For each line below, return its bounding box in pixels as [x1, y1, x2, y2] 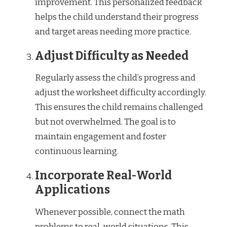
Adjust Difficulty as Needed [35, 49, 188, 63]
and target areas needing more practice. [35, 26, 191, 37]
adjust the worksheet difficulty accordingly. [35, 87, 206, 98]
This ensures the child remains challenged [35, 102, 203, 113]
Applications [35, 183, 110, 197]
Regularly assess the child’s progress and [35, 72, 196, 84]
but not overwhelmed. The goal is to [35, 117, 176, 128]
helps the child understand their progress [35, 11, 199, 22]
